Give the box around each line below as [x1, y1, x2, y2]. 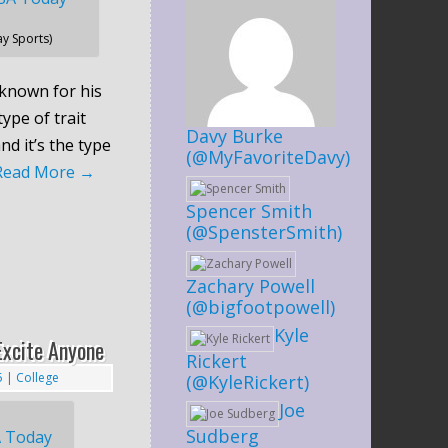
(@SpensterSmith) [186, 219, 342, 244]
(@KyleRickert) [186, 369, 309, 394]
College [15, 368, 59, 386]
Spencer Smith [186, 198, 312, 223]
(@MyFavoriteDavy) [186, 144, 350, 169]
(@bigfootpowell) [186, 294, 335, 319]
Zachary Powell [186, 273, 315, 298]
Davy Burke [186, 123, 283, 148]
